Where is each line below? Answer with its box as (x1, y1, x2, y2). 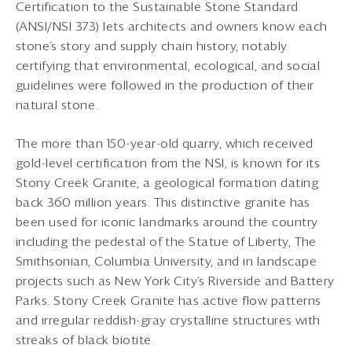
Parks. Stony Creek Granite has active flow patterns (16, 294, 321, 307)
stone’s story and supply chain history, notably (16, 39, 288, 53)
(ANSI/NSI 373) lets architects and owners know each (16, 20, 328, 33)
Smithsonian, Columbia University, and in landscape (16, 255, 317, 268)
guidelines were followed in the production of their (16, 79, 314, 92)
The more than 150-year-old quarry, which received (16, 137, 313, 150)
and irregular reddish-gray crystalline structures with (16, 313, 321, 327)
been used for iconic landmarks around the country (16, 215, 318, 229)
